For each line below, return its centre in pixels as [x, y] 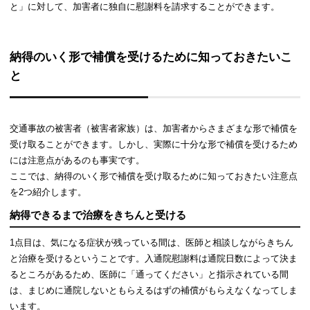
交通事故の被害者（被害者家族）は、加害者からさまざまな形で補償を [154, 128]
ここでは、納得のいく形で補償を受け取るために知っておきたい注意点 [154, 176]
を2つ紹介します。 [48, 192]
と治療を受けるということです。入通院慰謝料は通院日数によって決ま [154, 258]
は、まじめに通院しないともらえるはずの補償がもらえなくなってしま [154, 290]
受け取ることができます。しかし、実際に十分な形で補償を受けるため [154, 144]
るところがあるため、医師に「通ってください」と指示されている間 [149, 274]
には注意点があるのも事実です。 [77, 160]
